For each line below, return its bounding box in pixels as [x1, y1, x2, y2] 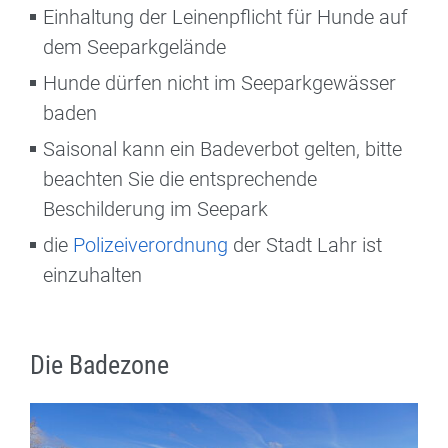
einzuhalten [43, 263, 142, 288]
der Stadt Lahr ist [233, 233, 382, 258]
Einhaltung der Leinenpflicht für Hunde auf [43, 5, 408, 30]
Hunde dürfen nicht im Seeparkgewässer [43, 71, 396, 96]
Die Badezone [30, 350, 169, 381]
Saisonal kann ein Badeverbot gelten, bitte [43, 137, 402, 162]
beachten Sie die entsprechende [43, 167, 317, 192]
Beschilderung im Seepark [43, 197, 268, 222]
